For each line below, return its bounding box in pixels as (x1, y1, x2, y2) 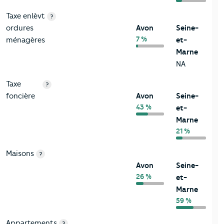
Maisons (6, 148, 34, 158)
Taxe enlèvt (6, 11, 45, 20)
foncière (6, 91, 35, 100)
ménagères (6, 35, 45, 44)
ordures (6, 23, 33, 32)
